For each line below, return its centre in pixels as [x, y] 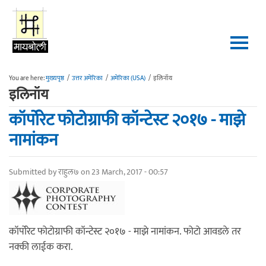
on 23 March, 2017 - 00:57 [123, 172]
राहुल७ [69, 172]
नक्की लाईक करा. [41, 247]
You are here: [27, 78]
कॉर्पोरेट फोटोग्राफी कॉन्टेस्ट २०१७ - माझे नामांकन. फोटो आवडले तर [125, 232]
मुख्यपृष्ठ [55, 78]
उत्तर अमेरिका [87, 78]
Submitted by [34, 172]
